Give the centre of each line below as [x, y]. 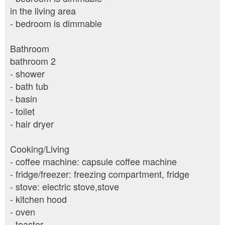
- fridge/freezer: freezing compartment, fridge [100, 174]
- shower [27, 74]
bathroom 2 [33, 61]
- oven [23, 212]
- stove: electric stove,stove [65, 187]
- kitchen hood [38, 199]
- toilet [22, 111]
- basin [24, 99]
